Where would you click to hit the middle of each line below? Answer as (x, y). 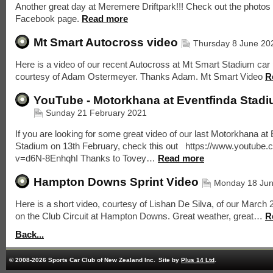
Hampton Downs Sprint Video (116, 182)
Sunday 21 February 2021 (96, 113)
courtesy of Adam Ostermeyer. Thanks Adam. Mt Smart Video (140, 76)
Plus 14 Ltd (198, 260)
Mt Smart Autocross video (106, 42)
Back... (30, 234)
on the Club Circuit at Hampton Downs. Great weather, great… (140, 216)
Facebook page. (48, 19)
